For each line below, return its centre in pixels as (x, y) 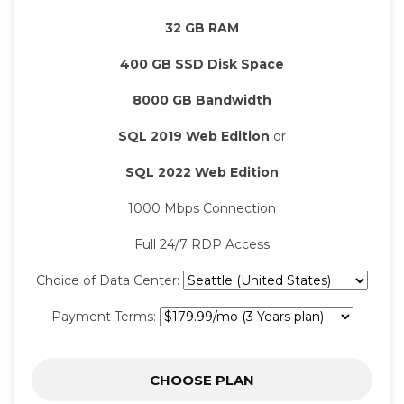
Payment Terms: (105, 317)
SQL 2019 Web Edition (194, 137)
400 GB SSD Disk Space (202, 64)
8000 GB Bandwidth (202, 101)
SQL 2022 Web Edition (202, 173)
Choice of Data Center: (110, 281)
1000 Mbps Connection (202, 209)
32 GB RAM (202, 28)
